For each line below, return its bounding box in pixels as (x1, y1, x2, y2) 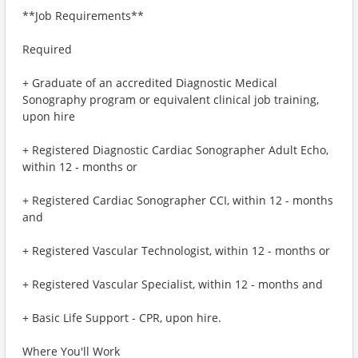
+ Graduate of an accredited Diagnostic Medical (22, 75, 277, 90)
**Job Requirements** (22, 8, 144, 23)
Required (22, 42, 72, 57)
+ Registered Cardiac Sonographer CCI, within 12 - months (22, 193, 333, 208)
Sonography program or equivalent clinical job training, (22, 92, 319, 107)
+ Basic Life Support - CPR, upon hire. (22, 310, 221, 325)
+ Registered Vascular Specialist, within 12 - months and (22, 276, 323, 292)
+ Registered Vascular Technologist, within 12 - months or (22, 243, 330, 258)
